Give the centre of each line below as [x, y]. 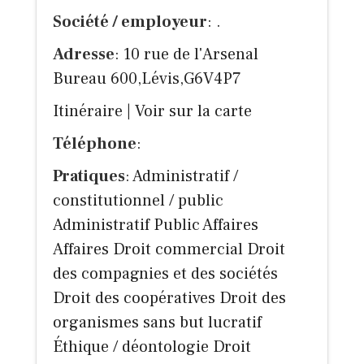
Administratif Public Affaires [156, 225]
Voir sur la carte [193, 112]
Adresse [84, 55]
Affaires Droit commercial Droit [169, 250]
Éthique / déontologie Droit [152, 347]
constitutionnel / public [138, 201]
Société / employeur [130, 22]
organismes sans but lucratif [157, 323]
